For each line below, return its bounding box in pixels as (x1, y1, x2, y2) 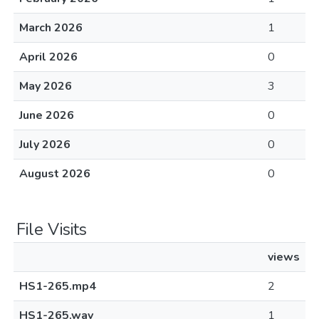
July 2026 (19, 137, 70, 152)
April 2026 (19, 49, 78, 65)
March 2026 (19, 20, 83, 36)
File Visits (16, 218, 87, 241)
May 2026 (19, 78, 72, 94)
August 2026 (19, 166, 90, 182)
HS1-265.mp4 (19, 278, 96, 294)
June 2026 (19, 108, 74, 123)
